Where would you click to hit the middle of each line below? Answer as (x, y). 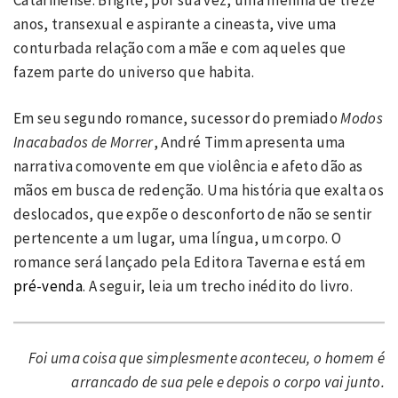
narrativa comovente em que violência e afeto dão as (188, 166)
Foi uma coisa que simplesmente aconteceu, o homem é (206, 358)
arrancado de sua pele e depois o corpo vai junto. (228, 382)
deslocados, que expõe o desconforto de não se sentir (193, 214)
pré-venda (48, 286)
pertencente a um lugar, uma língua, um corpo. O (177, 238)
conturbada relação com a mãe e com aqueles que (180, 48)
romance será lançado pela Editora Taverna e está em (190, 262)
